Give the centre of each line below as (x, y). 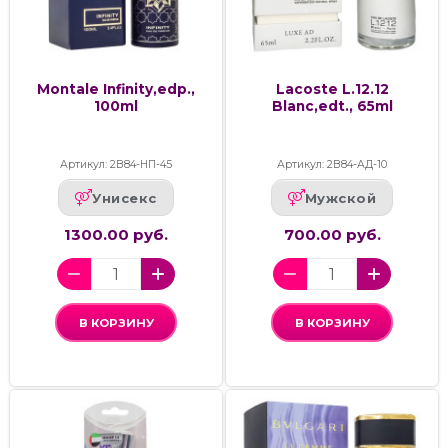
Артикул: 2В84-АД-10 (332, 165)
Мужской (340, 197)
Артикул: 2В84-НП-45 (116, 165)
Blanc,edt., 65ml (332, 106)
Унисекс (124, 197)
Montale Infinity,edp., (116, 89)
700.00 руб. (332, 235)
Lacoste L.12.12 (332, 89)
